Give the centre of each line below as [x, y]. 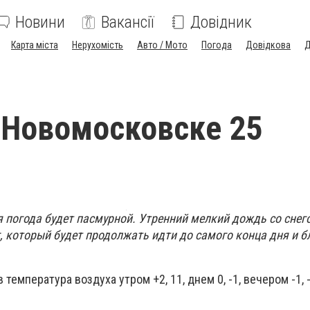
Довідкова [268, 45]
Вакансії [128, 22]
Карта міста [35, 45]
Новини [40, 22]
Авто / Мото [162, 45]
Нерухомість [98, 45]
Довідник [221, 22]
